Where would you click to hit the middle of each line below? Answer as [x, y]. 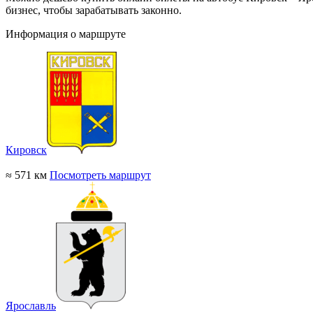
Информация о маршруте [66, 34]
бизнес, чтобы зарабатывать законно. [94, 10]
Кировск [26, 150]
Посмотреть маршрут [100, 175]
